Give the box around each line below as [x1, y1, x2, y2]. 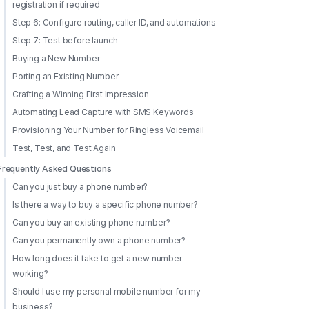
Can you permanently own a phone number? [12, 235, 186, 246]
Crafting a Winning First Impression [12, 89, 149, 99]
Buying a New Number [12, 53, 100, 63]
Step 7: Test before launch [12, 35, 118, 46]
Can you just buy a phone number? [12, 181, 148, 192]
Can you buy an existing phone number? [12, 217, 170, 228]
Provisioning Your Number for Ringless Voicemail [12, 125, 204, 135]
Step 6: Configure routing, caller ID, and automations [12, 17, 216, 28]
